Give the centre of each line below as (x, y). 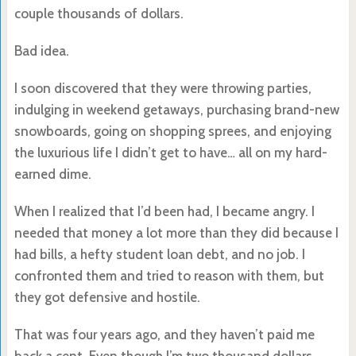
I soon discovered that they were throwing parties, (163, 88)
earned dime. (52, 174)
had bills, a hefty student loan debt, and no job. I (159, 254)
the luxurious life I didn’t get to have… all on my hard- (170, 152)
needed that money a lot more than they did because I (176, 232)
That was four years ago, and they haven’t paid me (164, 334)
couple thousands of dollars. (99, 13)
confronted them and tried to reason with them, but (169, 275)
